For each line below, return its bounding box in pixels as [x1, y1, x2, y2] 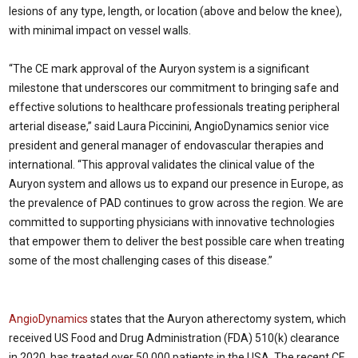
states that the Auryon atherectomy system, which [88, 312, 346, 325]
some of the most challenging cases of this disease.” [9, 254, 272, 267]
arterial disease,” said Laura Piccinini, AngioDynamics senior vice [9, 120, 329, 133]
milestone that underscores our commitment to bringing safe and [9, 82, 339, 94]
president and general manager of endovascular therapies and [9, 139, 324, 152]
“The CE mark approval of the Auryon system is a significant [9, 62, 309, 75]
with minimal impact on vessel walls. [9, 24, 191, 37]
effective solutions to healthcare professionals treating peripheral [9, 101, 340, 113]
